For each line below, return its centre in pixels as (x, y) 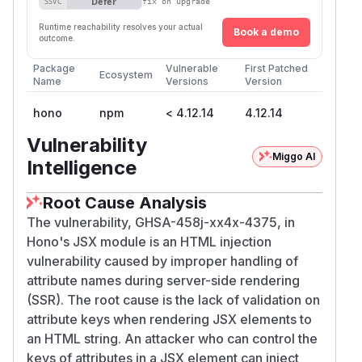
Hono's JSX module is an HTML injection (149, 241)
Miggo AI (294, 156)
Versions (187, 81)
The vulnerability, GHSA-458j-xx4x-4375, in (161, 222)
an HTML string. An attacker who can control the (172, 338)
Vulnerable (192, 68)
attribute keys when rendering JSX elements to (169, 319)
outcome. (57, 38)
